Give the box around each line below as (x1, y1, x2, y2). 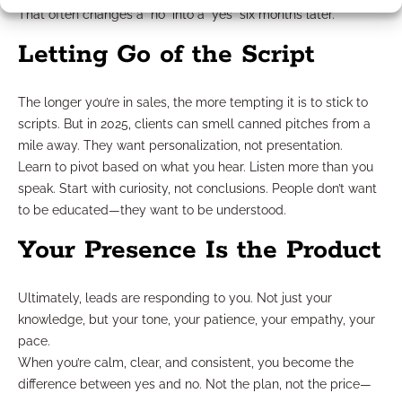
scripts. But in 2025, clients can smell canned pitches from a (18, 116, 371, 131)
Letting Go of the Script (18, 38, 315, 71)
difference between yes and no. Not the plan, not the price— (18, 376, 371, 391)
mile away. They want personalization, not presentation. (18, 137, 343, 153)
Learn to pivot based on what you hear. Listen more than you (18, 159, 373, 174)
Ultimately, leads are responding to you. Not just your (18, 290, 332, 305)
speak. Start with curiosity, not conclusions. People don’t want (18, 180, 377, 196)
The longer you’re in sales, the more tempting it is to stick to (18, 94, 368, 109)
